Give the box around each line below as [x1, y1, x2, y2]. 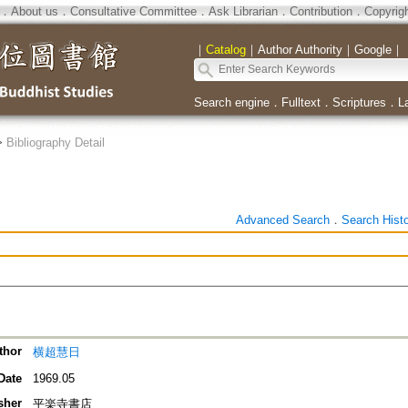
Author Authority [257, 43, 342, 56]
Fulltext [280, 96, 321, 109]
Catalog [205, 43, 246, 56]
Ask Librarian [208, 5, 278, 18]
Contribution [289, 5, 352, 18]
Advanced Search [235, 213, 330, 227]
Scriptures [331, 96, 386, 109]
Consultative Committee [69, 5, 197, 18]
